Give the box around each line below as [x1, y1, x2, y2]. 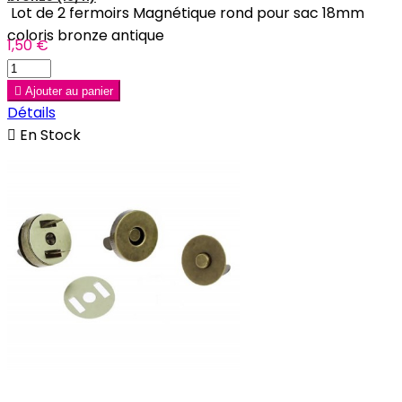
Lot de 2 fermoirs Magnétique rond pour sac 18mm [7, 2, 364, 23]
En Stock [16, 124, 81, 145]
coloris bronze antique [7, 24, 164, 46]
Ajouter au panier [25, 83, 113, 98]
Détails [7, 101, 56, 123]
